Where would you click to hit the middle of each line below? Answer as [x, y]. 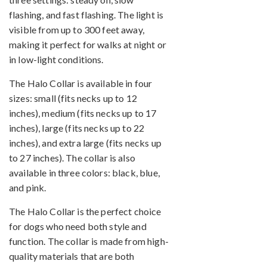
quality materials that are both [72, 256]
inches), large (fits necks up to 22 [77, 128]
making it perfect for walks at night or [88, 45]
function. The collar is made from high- [89, 241]
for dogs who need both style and [78, 226]
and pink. [28, 188]
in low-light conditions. [56, 60]
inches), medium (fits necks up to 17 [83, 113]
